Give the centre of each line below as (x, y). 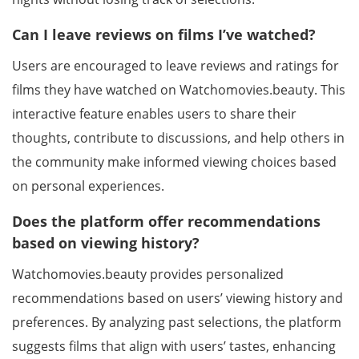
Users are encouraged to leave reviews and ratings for (175, 66)
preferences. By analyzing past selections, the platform (177, 322)
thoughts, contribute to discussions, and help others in (178, 138)
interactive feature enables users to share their (154, 114)
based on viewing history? (106, 243)
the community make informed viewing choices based (174, 162)
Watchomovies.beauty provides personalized (148, 274)
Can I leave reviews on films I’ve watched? (164, 34)
